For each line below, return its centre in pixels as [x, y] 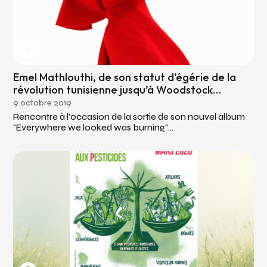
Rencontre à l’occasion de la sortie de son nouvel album [129, 117]
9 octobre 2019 [43, 103]
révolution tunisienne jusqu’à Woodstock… [117, 90]
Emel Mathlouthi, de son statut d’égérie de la [125, 77]
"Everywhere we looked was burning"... [94, 128]
